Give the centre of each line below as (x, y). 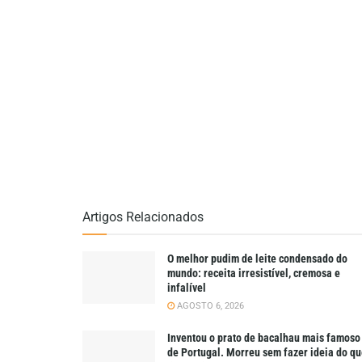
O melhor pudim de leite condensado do (257, 259)
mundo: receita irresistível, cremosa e (254, 274)
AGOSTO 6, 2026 (209, 306)
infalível (187, 288)
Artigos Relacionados (143, 217)
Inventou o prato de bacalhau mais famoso (264, 338)
